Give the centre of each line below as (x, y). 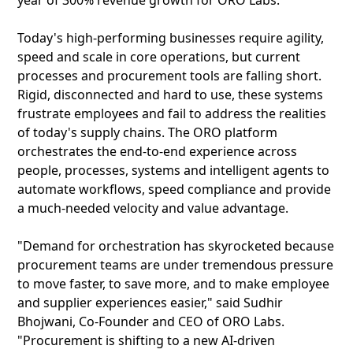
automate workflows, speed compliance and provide (174, 189)
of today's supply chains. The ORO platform (147, 132)
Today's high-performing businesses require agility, (171, 38)
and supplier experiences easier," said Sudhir (150, 303)
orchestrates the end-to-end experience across (157, 151)
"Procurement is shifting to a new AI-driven (146, 340)
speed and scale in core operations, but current (159, 57)
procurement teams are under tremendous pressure (175, 265)
